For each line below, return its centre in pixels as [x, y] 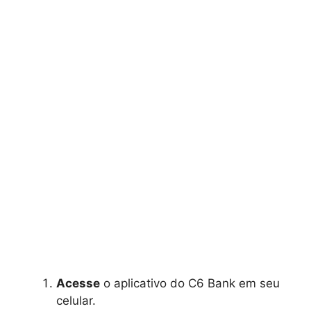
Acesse [78, 283]
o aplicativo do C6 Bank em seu [190, 283]
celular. [76, 300]
